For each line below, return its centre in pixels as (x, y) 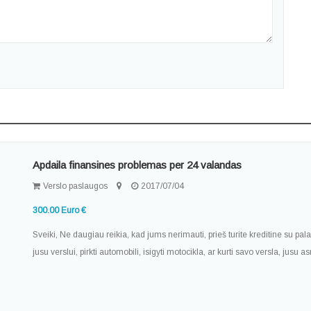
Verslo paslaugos (75, 186)
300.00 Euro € (60, 211)
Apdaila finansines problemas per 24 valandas (137, 165)
